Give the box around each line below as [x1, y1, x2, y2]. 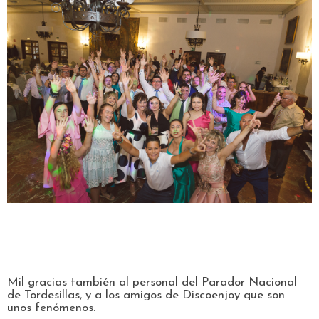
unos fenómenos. [7, 302, 95, 315]
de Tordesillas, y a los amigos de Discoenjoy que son [7, 289, 285, 302]
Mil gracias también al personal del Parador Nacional [7, 276, 297, 289]
